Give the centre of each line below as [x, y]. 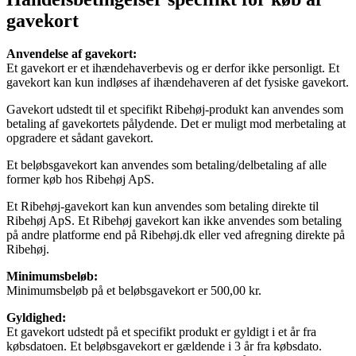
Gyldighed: [36, 318]
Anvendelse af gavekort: [72, 54]
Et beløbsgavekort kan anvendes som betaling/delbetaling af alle [166, 165]
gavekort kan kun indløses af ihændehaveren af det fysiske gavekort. [178, 83]
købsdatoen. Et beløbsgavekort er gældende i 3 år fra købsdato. [164, 346]
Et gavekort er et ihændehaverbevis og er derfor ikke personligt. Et [173, 68]
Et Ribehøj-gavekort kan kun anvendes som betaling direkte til [163, 207]
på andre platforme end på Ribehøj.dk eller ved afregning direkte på [176, 235]
